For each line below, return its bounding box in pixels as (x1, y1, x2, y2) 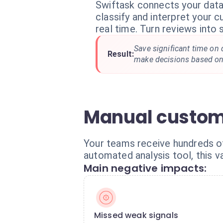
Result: (108, 49, 134, 59)
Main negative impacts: (84, 161, 207, 175)
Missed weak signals (94, 210, 178, 221)
